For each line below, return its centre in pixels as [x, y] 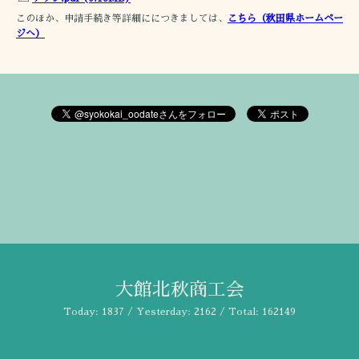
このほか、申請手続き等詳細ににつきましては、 [122, 18]
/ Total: [239, 311]
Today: [83, 311]
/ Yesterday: [159, 311]
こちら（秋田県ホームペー [285, 18]
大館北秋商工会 [179, 289]
